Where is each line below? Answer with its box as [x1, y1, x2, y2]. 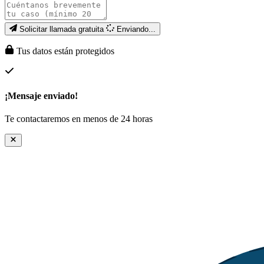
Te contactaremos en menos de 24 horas [5, 113, 153, 124]
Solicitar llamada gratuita [19, 25, 107, 34]
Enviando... [116, 25, 156, 34]
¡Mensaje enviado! [5, 90, 78, 101]
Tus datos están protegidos [14, 46, 114, 57]
